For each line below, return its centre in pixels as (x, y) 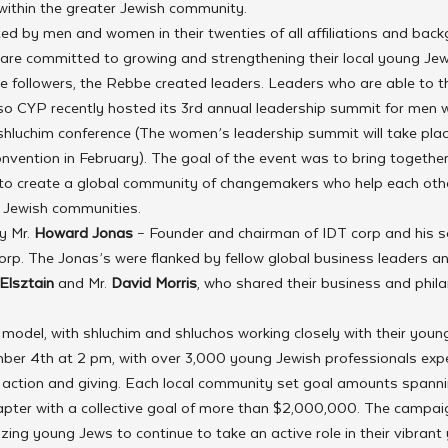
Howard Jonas (83, 232)
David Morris (154, 282)
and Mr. (82, 282)
